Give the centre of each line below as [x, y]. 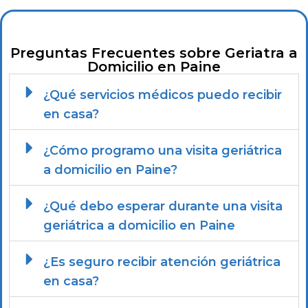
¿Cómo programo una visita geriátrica [162, 151]
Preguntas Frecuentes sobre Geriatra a [154, 53]
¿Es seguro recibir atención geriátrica [162, 262]
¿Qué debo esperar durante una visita [163, 207]
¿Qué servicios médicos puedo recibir [162, 95]
